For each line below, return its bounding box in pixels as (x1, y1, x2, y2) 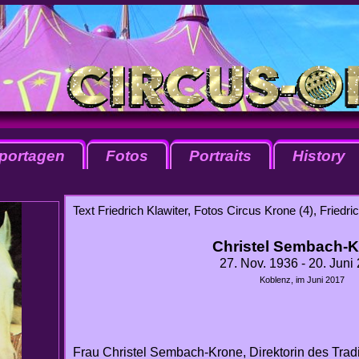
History (292, 147, 345, 164)
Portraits (189, 147, 252, 164)
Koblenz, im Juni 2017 (260, 275, 345, 284)
